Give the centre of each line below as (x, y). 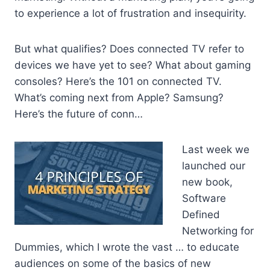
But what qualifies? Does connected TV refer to (129, 49)
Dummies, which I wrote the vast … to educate (127, 247)
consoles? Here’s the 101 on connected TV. (118, 82)
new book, (207, 182)
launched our (214, 166)
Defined (201, 215)
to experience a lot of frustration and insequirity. (130, 14)
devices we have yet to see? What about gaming (133, 65)
